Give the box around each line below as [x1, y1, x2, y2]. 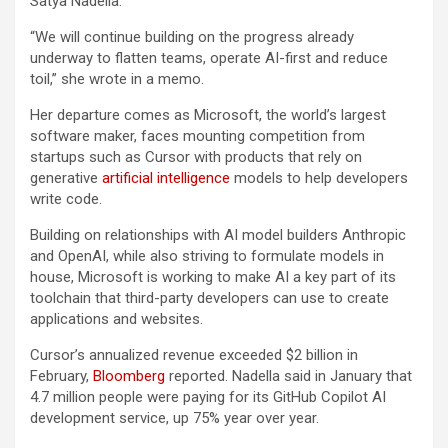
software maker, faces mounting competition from [30, 127, 365, 146]
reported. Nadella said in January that [165, 367, 412, 386]
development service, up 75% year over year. [30, 409, 319, 428]
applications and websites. [30, 310, 203, 329]
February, [30, 367, 93, 386]
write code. [30, 190, 102, 209]
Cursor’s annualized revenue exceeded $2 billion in [30, 346, 358, 365]
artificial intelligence [102, 169, 230, 188]
